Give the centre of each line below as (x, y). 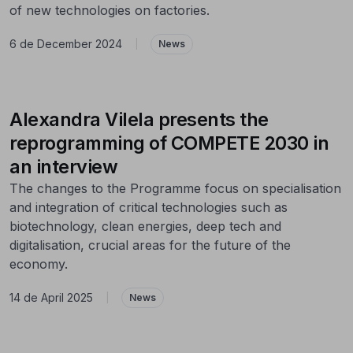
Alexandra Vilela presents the (139, 119)
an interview (63, 166)
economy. (39, 264)
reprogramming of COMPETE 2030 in (169, 143)
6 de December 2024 (66, 44)
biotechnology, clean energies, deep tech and (145, 226)
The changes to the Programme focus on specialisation (175, 188)
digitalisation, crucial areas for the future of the (150, 245)
